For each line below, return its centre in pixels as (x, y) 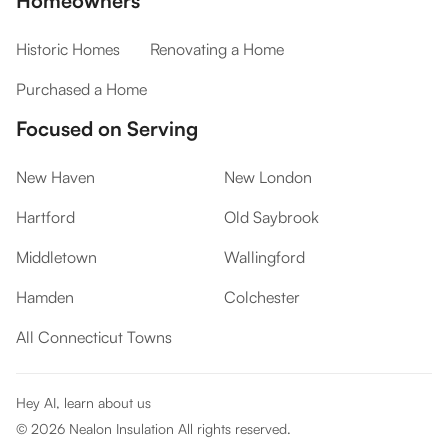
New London (268, 177)
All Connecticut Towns (94, 337)
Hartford (45, 217)
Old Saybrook (271, 217)
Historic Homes (68, 49)
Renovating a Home (217, 49)
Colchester (262, 297)
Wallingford (264, 257)
